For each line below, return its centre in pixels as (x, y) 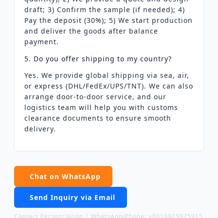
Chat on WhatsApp (65, 176)
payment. (41, 41)
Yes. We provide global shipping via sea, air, (107, 75)
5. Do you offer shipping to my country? (98, 58)
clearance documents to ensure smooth (98, 118)
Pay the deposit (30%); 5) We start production (108, 20)
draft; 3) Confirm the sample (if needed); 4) (104, 9)
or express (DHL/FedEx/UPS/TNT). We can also (109, 86)
